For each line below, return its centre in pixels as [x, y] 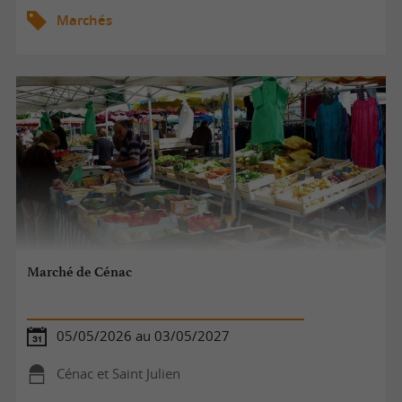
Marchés [84, 20]
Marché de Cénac [80, 272]
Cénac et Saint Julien [118, 373]
